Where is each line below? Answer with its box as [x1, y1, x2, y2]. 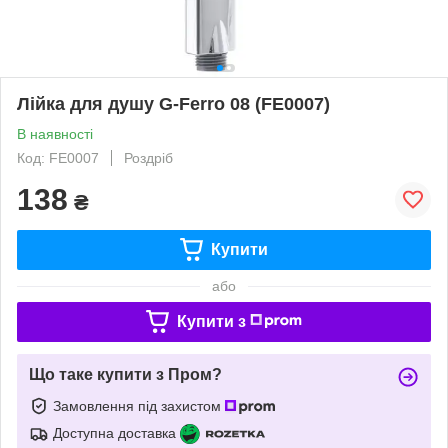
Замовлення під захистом [53, 397, 225, 414]
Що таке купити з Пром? [29, 365, 222, 383]
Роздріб [124, 149, 173, 166]
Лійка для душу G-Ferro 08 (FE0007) [17, 93, 330, 114]
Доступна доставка [53, 424, 176, 441]
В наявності [17, 125, 93, 142]
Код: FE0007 [17, 149, 99, 166]
